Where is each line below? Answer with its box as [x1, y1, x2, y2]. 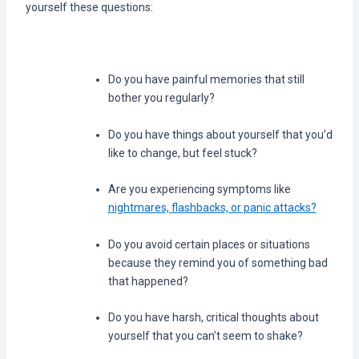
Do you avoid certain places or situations [107, 237, 310, 251]
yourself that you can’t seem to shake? [107, 329, 303, 342]
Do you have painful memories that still [107, 73, 305, 87]
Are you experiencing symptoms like [107, 183, 291, 196]
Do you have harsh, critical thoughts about [107, 311, 319, 324]
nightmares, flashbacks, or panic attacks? [107, 201, 317, 215]
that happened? [107, 274, 188, 288]
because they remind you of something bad [107, 256, 328, 269]
